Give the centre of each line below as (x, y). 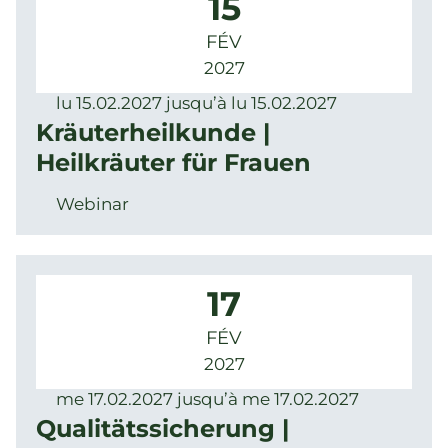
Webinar (92, 204)
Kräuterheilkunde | (153, 132)
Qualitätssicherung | (162, 428)
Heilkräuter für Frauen (173, 162)
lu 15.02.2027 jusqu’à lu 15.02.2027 (196, 103)
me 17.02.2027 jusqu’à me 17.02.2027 (207, 399)
